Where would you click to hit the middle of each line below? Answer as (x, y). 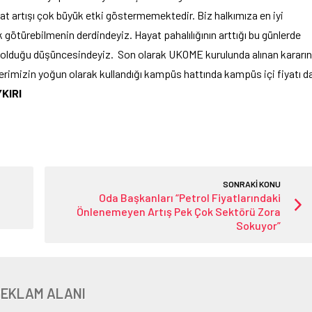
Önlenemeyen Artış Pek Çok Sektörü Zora (179, 212)
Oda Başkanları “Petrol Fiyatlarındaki (190, 198)
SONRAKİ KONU (252, 184)
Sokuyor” (259, 226)
